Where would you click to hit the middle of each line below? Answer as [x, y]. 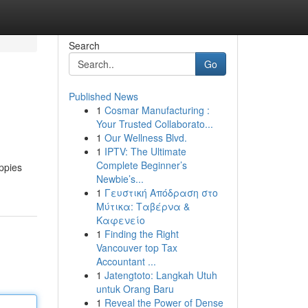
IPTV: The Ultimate [145, 151]
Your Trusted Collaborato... [154, 124]
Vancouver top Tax [136, 247]
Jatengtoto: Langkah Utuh [161, 275]
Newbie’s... [120, 179]
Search [84, 45]
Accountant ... [126, 261]
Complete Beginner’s [141, 165]
